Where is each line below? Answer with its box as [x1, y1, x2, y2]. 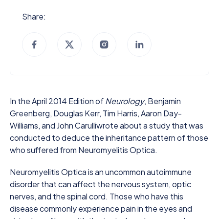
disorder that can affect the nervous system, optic [10, 179, 191, 189]
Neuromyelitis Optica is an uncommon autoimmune [10, 167, 192, 177]
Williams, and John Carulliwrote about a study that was [10, 120, 203, 131]
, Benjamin [144, 96, 181, 106]
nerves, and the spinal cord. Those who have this [10, 191, 183, 201]
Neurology [105, 96, 144, 106]
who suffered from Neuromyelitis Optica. [10, 145, 157, 155]
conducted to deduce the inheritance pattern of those [10, 132, 208, 143]
